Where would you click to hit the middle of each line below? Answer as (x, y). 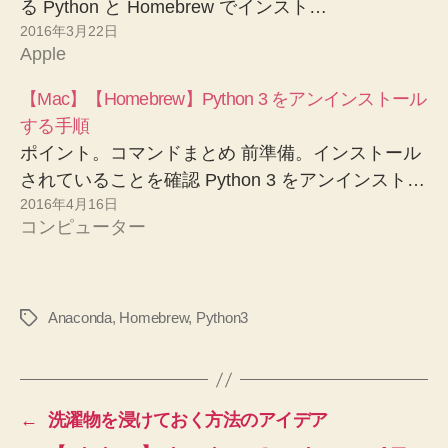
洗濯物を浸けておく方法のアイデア (187, 420)
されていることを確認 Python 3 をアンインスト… (222, 180)
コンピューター (83, 227)
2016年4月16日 (69, 204)
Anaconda (80, 318)
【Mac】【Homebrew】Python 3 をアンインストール (223, 99)
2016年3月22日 (69, 31)
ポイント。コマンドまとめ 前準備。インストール (220, 153)
